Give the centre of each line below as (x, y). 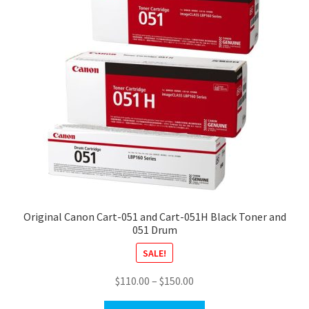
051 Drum (154, 230)
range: (208, 298)
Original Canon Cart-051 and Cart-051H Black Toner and (154, 217)
